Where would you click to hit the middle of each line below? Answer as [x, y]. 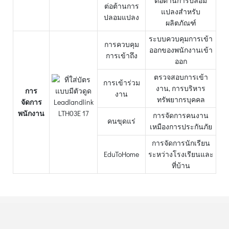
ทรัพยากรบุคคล [181, 99]
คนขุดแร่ [121, 121]
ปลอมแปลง [121, 17]
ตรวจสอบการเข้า [181, 77]
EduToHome [121, 154]
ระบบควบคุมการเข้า [181, 38]
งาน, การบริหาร [181, 88]
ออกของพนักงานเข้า [181, 50]
